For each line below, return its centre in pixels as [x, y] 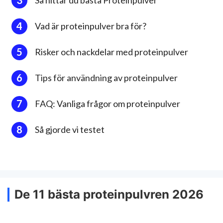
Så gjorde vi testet [70, 129]
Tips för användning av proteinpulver [106, 77]
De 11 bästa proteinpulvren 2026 [109, 194]
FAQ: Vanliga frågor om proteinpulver [108, 103]
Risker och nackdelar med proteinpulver [111, 52]
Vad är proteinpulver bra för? [91, 26]
